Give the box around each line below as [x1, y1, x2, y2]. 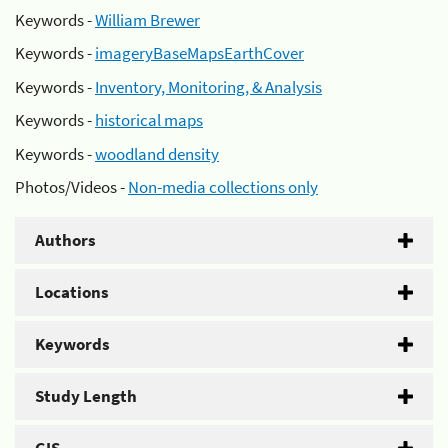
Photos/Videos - [15, 176, 128, 198]
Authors [35, 229, 96, 251]
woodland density [95, 142, 219, 165]
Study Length [35, 385, 137, 407]
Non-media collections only [128, 176, 318, 198]
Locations [35, 281, 109, 303]
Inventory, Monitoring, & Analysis [95, 75, 322, 98]
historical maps [95, 109, 203, 131]
